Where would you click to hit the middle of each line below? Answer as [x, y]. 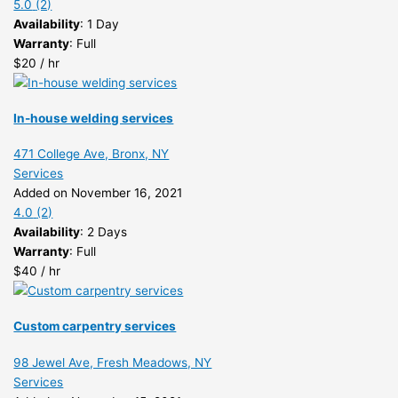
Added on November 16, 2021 [98, 193]
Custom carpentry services [95, 326]
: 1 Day [100, 24]
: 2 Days [104, 232]
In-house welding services [94, 119]
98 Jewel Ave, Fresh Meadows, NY [113, 362]
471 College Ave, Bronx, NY [92, 154]
